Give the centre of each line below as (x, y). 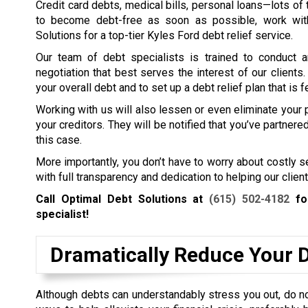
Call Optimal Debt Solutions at (123, 199)
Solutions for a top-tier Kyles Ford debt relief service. (164, 36)
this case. (59, 140)
